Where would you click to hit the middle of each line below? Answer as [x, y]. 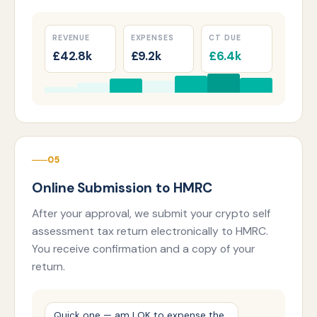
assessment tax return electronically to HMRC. [150, 231]
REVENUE [71, 38]
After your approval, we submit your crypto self [151, 213]
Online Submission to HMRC [122, 188]
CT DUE [225, 38]
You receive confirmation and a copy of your [143, 248]
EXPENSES [152, 38]
